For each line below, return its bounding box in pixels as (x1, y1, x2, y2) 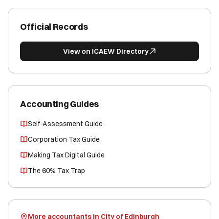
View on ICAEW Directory (63, 47, 149, 56)
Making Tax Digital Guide (28, 151, 105, 159)
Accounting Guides (20, 98, 99, 109)
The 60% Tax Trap (28, 166, 85, 175)
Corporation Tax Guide (28, 135, 100, 144)
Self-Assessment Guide (28, 119, 103, 128)
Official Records (20, 21, 88, 32)
